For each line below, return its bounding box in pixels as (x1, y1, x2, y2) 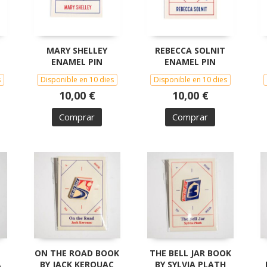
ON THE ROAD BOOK (35, 247, 119, 259)
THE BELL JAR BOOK (149, 247, 231, 259)
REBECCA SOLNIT (155, 44, 225, 56)
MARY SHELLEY (46, 44, 107, 56)
